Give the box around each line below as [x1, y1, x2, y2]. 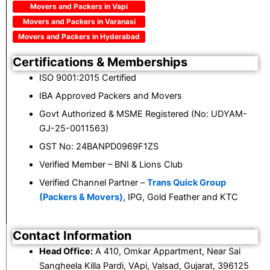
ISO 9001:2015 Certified [39, 72, 136, 84]
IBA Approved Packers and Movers [39, 90, 182, 102]
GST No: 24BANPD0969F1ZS [39, 141, 159, 152]
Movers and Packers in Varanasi [22, 17, 136, 27]
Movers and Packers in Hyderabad [18, 32, 140, 42]
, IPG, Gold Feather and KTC [122, 192, 238, 203]
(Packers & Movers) [39, 192, 123, 203]
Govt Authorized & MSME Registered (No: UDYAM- [39, 108, 247, 120]
